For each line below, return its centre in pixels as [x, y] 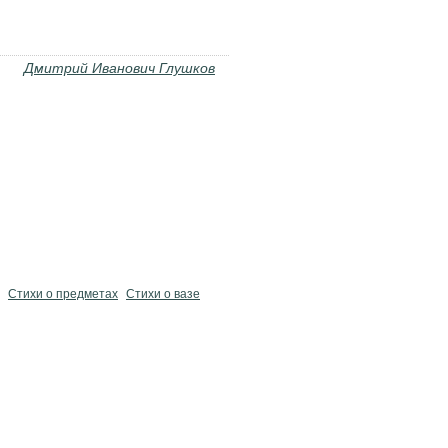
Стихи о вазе [163, 294]
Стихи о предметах [63, 294]
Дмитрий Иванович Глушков [119, 68]
